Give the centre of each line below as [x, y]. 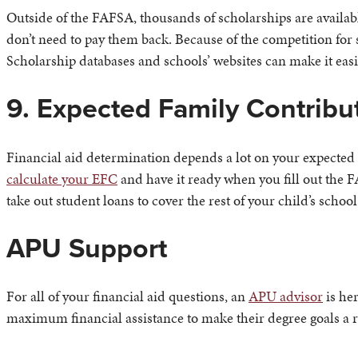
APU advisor [286, 296]
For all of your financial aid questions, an [127, 296]
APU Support [87, 248]
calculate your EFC [62, 178]
